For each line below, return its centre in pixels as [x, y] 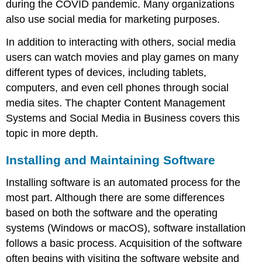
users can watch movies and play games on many [123, 58]
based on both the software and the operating [112, 213]
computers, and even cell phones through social [118, 88]
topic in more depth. [52, 134]
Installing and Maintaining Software [111, 160]
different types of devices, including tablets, [106, 73]
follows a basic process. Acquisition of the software [124, 243]
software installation [200, 228]
